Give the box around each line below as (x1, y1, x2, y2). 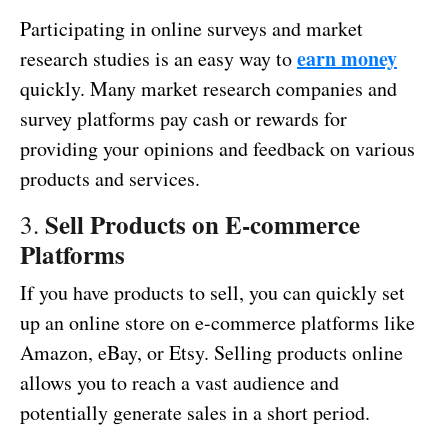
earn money (297, 44, 397, 74)
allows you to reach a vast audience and (20, 369, 339, 397)
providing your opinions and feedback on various (20, 135, 415, 163)
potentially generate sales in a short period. (20, 399, 370, 427)
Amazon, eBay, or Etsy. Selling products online (20, 339, 403, 367)
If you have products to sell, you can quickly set (20, 279, 405, 307)
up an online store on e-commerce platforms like (20, 309, 415, 337)
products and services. (20, 165, 200, 193)
